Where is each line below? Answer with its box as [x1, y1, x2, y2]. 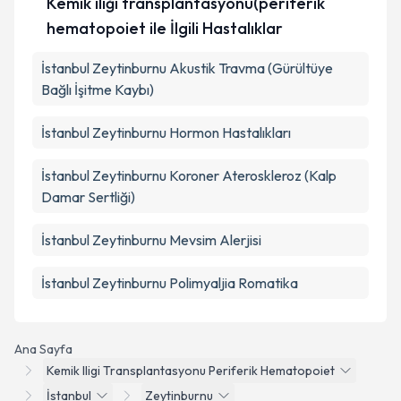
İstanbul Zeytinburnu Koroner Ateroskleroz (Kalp [41, 166, 337, 184]
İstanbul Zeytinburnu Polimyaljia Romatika [41, 274, 298, 292]
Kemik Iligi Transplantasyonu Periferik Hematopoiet [47, 363, 335, 379]
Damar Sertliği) [41, 188, 135, 206]
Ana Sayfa [14, 341, 73, 357]
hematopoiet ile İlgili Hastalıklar [46, 18, 283, 38]
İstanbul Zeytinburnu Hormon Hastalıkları [41, 124, 291, 141]
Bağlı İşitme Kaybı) [41, 81, 154, 98]
